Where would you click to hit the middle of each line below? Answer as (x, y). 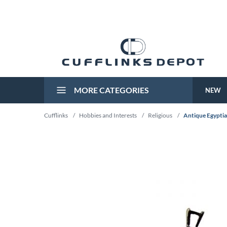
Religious (160, 115)
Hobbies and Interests (108, 115)
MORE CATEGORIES (111, 90)
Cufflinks (56, 115)
